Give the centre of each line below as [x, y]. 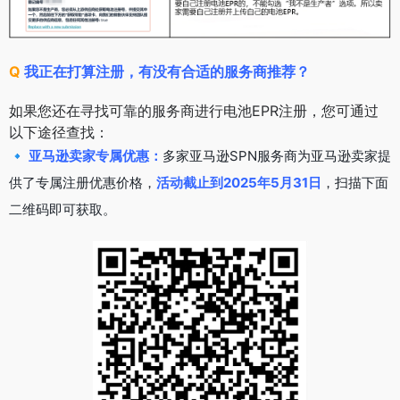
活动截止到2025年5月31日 [239, 183]
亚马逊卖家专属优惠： [96, 156]
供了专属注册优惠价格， [83, 183]
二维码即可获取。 [62, 210]
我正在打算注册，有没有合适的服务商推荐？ [167, 72]
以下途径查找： [59, 133]
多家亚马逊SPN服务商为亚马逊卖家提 [277, 156]
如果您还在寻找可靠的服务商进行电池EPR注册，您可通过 [194, 111]
